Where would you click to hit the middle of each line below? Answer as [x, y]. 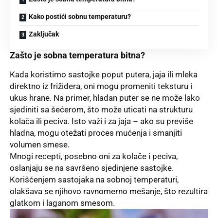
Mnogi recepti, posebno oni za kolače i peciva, [94, 156]
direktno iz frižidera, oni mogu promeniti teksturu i [101, 86]
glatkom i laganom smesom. [62, 203]
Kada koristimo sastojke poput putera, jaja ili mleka [104, 75]
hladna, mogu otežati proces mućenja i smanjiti [96, 133]
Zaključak [44, 34]
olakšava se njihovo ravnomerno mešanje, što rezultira [109, 191]
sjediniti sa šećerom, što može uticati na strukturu [101, 110]
